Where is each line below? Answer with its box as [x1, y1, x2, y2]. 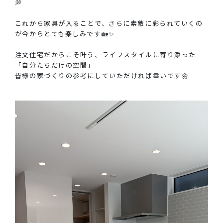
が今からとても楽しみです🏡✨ [14, 28, 115, 38]
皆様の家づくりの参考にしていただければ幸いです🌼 [14, 70, 189, 80]
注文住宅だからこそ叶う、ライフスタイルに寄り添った [14, 49, 196, 59]
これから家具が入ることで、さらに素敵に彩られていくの [14, 18, 203, 28]
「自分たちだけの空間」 [14, 60, 95, 70]
